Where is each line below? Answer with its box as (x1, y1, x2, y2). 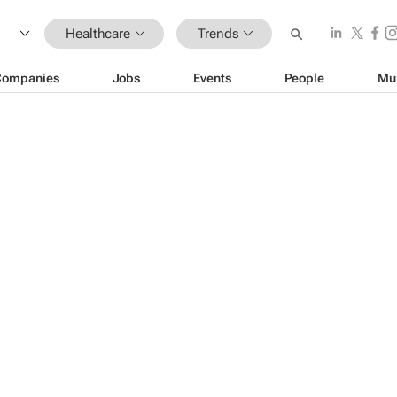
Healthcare (66, 25, 130, 42)
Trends (198, 25, 239, 42)
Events (193, 70, 231, 85)
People (284, 70, 324, 85)
